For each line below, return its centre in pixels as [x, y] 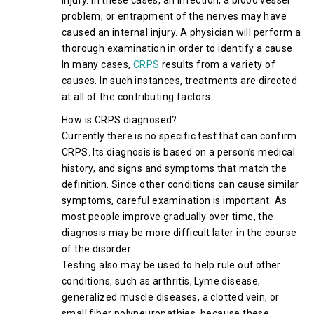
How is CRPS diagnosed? [120, 120]
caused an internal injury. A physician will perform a [182, 32]
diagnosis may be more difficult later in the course [179, 233]
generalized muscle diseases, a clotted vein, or [171, 297]
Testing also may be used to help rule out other [171, 265]
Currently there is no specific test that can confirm [179, 136]
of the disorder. [97, 249]
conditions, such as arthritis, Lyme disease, [161, 281]
